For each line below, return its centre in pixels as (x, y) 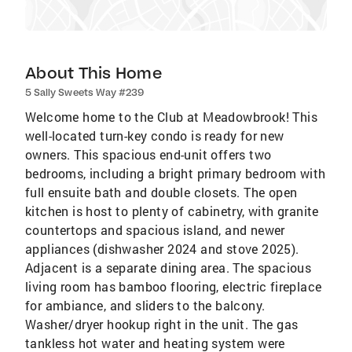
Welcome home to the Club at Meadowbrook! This (171, 117)
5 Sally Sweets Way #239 (85, 92)
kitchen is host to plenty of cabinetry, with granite (172, 211)
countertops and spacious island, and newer (155, 230)
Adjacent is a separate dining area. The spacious (169, 268)
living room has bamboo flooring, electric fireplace (174, 286)
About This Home (93, 73)
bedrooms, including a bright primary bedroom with (176, 173)
